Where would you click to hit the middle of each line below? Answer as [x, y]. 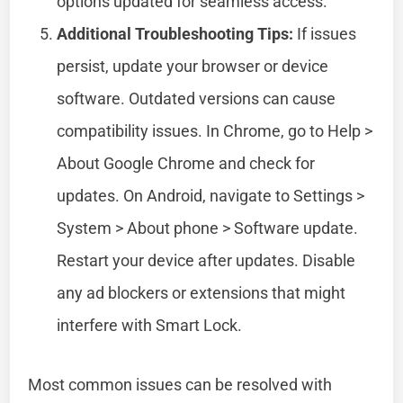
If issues [325, 33]
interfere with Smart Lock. [150, 325]
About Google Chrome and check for [186, 163]
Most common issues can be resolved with [180, 384]
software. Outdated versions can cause [197, 98]
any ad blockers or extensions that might [201, 292]
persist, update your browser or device [193, 66]
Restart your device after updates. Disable [206, 260]
